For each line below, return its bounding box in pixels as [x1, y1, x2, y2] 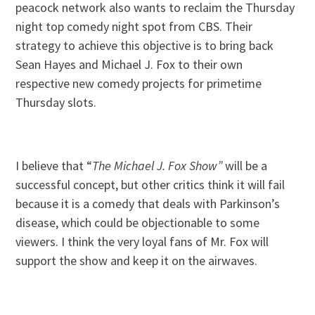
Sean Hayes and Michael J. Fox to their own [15, 56, 243, 73]
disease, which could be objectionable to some [15, 214, 260, 231]
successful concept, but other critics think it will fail [15, 176, 285, 193]
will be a [225, 157, 268, 174]
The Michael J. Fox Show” [92, 157, 226, 174]
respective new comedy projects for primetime [15, 75, 262, 92]
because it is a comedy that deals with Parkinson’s [15, 195, 281, 212]
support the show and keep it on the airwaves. [15, 252, 258, 269]
